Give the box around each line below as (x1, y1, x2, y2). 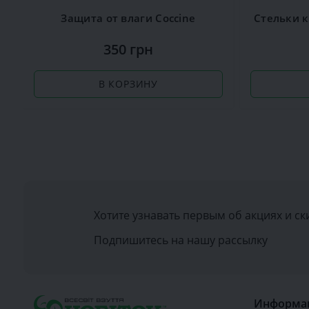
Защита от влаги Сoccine (61, 11, 196, 26)
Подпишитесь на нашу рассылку (93, 232, 268, 248)
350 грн (103, 40, 153, 59)
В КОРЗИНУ (98, 77, 159, 91)
